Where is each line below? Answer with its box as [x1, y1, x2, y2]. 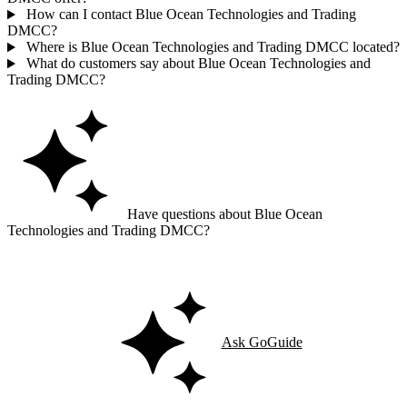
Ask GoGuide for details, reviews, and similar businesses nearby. [7, 253, 379, 270]
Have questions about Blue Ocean [124, 206, 323, 223]
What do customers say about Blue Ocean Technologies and [22, 55, 371, 72]
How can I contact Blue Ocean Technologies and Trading [22, 6, 356, 23]
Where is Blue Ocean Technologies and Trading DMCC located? [22, 39, 400, 55]
